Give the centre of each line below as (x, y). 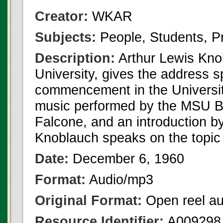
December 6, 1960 (126, 159)
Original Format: (88, 200)
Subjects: (65, 37)
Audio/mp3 (119, 179)
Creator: (61, 16)
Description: (75, 58)
